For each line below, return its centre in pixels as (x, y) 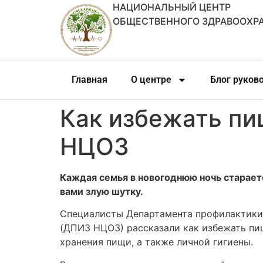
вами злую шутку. (102, 191)
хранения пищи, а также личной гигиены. (156, 242)
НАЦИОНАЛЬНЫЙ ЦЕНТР (172, 7)
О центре (151, 80)
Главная (90, 80)
